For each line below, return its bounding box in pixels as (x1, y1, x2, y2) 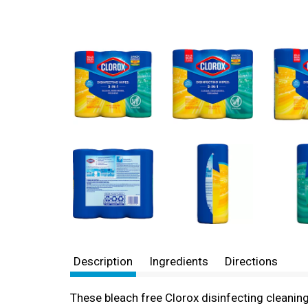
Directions (225, 254, 278, 268)
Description (74, 254, 133, 268)
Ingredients (149, 254, 208, 268)
